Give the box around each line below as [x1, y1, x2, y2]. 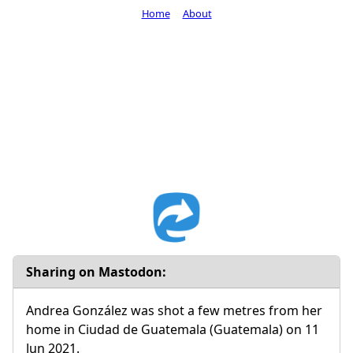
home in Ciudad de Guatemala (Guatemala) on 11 [26, 320, 319, 338]
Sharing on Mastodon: [26, 262, 166, 281]
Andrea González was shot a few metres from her [26, 301, 322, 319]
